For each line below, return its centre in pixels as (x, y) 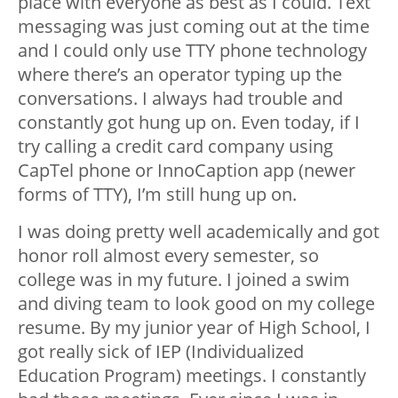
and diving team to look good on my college (196, 303)
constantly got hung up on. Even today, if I (189, 122)
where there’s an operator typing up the (180, 74)
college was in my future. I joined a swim (184, 279)
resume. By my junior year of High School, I (194, 327)
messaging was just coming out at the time (194, 26)
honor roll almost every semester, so (168, 255)
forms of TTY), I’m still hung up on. (157, 194)
